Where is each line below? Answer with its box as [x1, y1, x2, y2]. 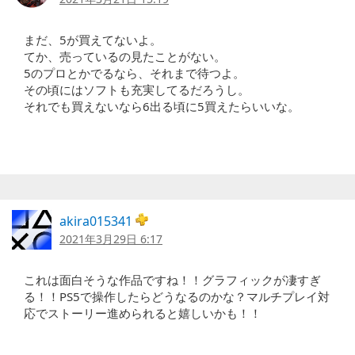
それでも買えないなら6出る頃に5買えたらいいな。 [24, 98, 300, 115]
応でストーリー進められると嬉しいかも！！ [24, 305, 261, 322]
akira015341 [59, 212, 136, 231]
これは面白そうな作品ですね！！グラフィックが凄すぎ [24, 272, 321, 288]
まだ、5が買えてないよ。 [24, 32, 162, 48]
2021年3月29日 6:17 [59, 231, 162, 247]
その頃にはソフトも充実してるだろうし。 [24, 82, 250, 98]
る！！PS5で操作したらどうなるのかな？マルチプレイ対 [24, 288, 330, 305]
